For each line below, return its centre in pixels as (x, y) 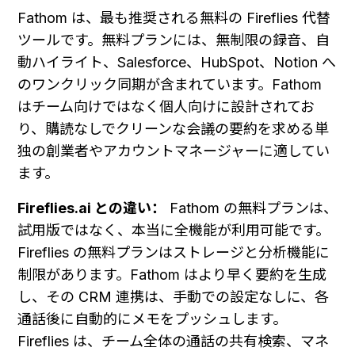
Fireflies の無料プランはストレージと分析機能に (174, 252)
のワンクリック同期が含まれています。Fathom (170, 84)
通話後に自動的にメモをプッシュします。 (152, 319)
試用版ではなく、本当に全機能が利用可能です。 (174, 230)
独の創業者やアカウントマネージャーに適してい (174, 151)
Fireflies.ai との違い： (92, 208)
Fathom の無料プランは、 (252, 208)
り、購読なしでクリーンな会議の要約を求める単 (173, 128)
